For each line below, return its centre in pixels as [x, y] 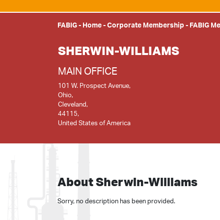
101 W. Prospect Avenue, [94, 85]
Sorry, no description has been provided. [116, 201]
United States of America [94, 123]
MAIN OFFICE [88, 71]
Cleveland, [73, 104]
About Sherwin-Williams [127, 182]
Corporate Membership [146, 25]
